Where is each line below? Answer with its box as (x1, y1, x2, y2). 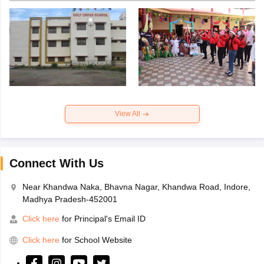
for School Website (61, 235, 132, 245)
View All (115, 110, 142, 118)
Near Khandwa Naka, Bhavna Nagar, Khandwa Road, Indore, (22, 182, 250, 192)
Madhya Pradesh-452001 (22, 194, 117, 204)
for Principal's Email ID (59, 214, 146, 224)
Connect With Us (9, 157, 104, 170)
